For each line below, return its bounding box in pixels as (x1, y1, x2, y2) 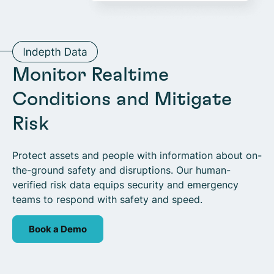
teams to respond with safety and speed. (12, 193, 202, 206)
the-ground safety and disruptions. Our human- (12, 163, 231, 176)
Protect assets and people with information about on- (12, 149, 262, 161)
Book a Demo (29, 223, 87, 235)
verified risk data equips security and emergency (12, 178, 239, 191)
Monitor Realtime (12, 64, 169, 84)
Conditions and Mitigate (12, 89, 232, 109)
